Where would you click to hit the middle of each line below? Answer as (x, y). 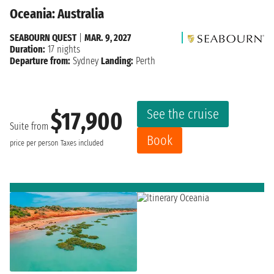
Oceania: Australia (57, 14)
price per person (34, 143)
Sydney (86, 61)
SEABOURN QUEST (43, 38)
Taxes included (82, 143)
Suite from (30, 126)
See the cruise (183, 114)
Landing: (117, 61)
